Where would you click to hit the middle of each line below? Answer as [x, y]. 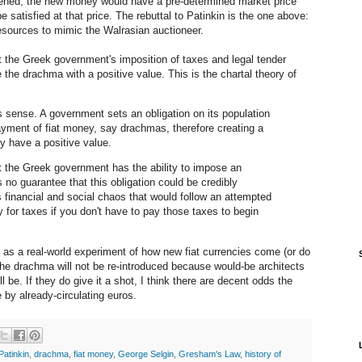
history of [263, 354]
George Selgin [146, 354]
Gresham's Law [209, 354]
